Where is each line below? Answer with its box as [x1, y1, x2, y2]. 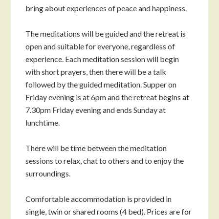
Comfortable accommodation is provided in [25, 194, 172, 204]
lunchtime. [25, 118, 60, 128]
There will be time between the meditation [25, 143, 167, 153]
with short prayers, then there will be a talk [25, 67, 167, 77]
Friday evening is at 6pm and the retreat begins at [25, 92, 190, 102]
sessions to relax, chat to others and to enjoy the [25, 156, 184, 166]
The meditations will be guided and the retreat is [25, 29, 186, 39]
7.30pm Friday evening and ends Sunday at [25, 105, 166, 115]
